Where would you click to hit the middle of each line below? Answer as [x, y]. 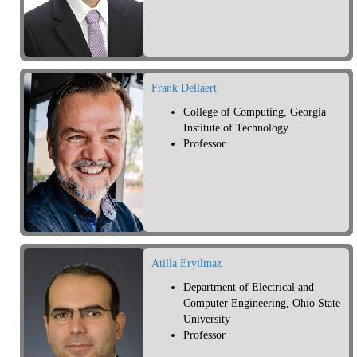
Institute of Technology [236, 128]
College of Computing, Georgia [255, 112]
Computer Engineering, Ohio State [262, 304]
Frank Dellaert [184, 88]
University [207, 320]
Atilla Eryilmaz [186, 264]
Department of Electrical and [249, 288]
